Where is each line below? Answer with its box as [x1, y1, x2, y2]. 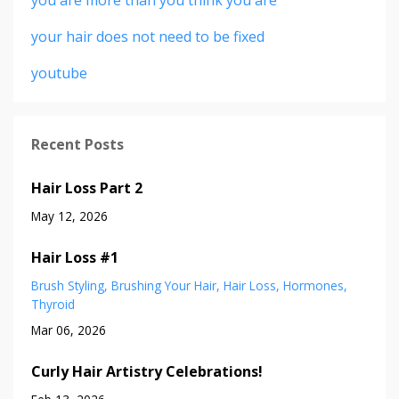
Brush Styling [31, 276, 104, 294]
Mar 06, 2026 [31, 321, 106, 338]
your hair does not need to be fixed [31, 26, 265, 46]
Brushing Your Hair [111, 276, 216, 294]
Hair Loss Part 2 [31, 177, 142, 198]
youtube [31, 62, 87, 83]
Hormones [283, 276, 344, 294]
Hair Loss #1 [31, 247, 118, 267]
